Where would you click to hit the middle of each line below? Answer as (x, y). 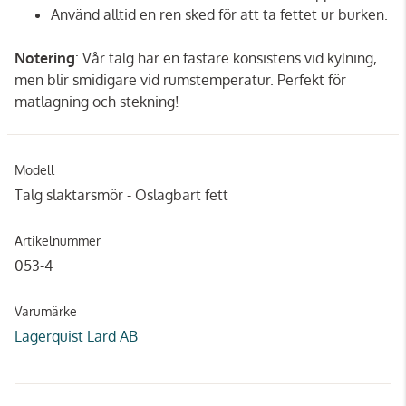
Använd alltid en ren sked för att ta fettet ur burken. (219, 14)
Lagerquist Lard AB (76, 336)
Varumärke (46, 311)
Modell (34, 169)
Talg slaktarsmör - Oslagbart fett (121, 194)
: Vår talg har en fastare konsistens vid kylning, (226, 58)
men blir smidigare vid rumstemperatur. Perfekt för (180, 79)
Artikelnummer (58, 240)
